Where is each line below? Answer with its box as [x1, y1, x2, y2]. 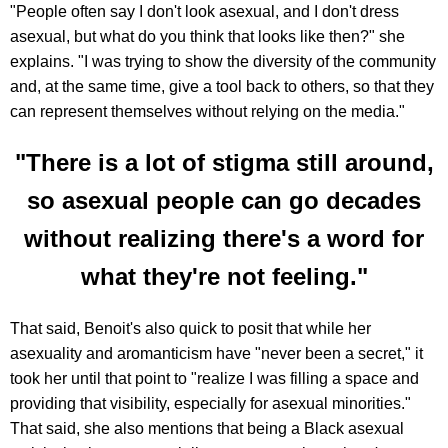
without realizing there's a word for [24, 225, 424, 253]
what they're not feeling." [80, 263, 368, 291]
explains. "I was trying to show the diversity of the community [10, 53, 436, 71]
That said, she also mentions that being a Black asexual [10, 420, 404, 438]
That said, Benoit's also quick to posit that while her [10, 320, 371, 338]
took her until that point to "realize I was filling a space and [10, 370, 419, 388]
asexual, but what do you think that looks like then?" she [10, 28, 405, 46]
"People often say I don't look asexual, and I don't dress [10, 3, 399, 21]
